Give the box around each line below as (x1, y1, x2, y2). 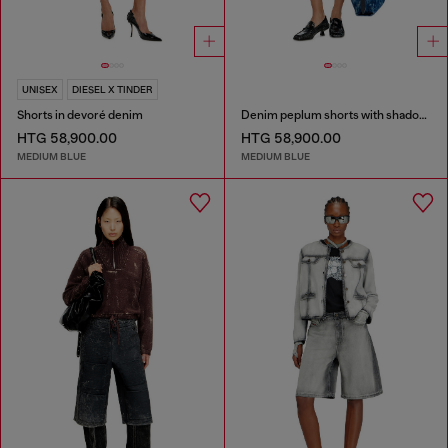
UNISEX (22, 84, 58, 96)
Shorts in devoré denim (17, 108, 143, 123)
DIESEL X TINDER (72, 84, 153, 96)
